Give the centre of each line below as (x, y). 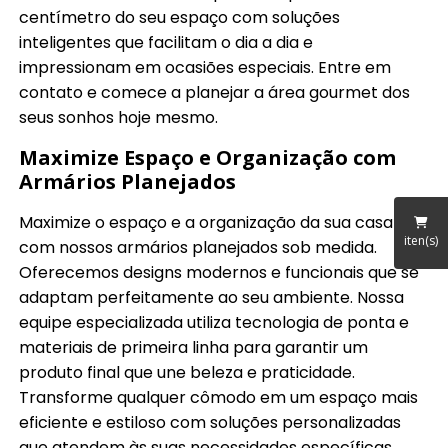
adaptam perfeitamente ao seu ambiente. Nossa (212, 298)
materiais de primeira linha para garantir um (194, 348)
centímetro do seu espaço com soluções (180, 18)
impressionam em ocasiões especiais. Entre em (205, 68)
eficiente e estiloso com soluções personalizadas (210, 423)
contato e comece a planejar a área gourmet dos (215, 93)
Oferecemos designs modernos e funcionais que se (219, 273)
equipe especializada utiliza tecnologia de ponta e (214, 323)
